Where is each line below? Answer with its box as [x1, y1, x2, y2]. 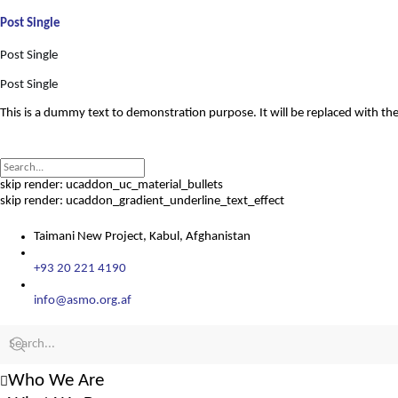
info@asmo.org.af [33, 294, 131, 307]
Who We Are [8, 371, 104, 390]
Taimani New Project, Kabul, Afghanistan [33, 230, 251, 243]
